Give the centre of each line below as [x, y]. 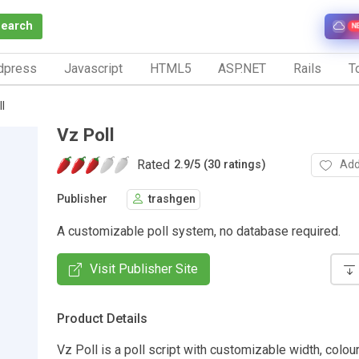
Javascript [93, 68]
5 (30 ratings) [230, 165]
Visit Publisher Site [144, 268]
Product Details [102, 318]
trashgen [172, 200]
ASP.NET [242, 68]
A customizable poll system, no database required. [199, 231]
